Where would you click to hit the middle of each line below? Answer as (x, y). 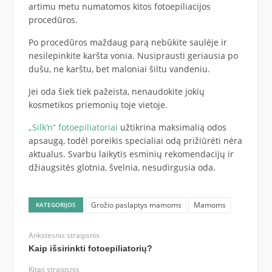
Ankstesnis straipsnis (64, 235)
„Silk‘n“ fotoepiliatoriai (73, 127)
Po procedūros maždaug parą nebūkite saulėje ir (127, 42)
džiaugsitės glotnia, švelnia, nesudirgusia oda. (122, 167)
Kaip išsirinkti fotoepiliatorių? (90, 248)
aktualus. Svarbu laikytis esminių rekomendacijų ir (131, 154)
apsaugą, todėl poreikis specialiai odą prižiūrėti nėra (135, 140)
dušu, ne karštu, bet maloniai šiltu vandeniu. (119, 69)
